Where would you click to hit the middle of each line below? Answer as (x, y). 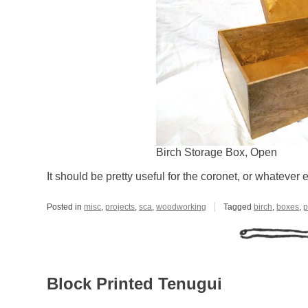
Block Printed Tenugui (135, 284)
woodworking (181, 207)
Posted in (66, 207)
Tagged (239, 207)
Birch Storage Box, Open (217, 153)
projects (120, 207)
